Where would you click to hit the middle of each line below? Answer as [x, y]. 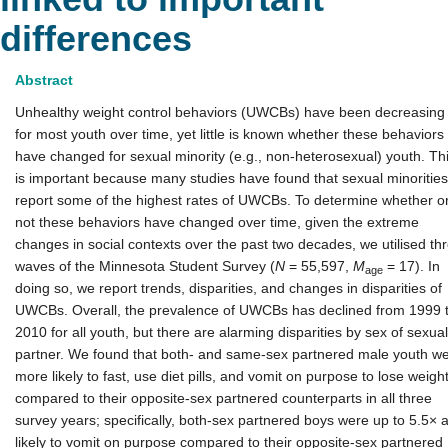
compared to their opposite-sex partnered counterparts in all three [223, 398]
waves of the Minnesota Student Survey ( [145, 266]
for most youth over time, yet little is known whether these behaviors [229, 134]
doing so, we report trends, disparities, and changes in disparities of [228, 288]
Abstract [44, 80]
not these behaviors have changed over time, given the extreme [217, 222]
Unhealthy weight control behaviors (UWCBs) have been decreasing [230, 112]
